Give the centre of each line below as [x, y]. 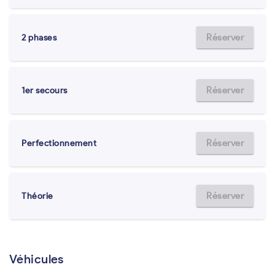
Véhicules [37, 259]
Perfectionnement [59, 143]
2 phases [39, 37]
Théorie [37, 196]
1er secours [45, 90]
